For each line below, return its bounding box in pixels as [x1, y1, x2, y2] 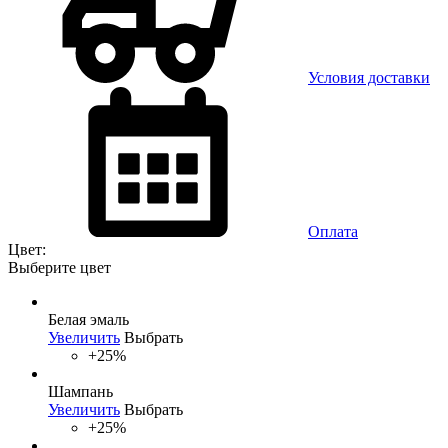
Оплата [308, 222, 358, 240]
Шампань [48, 382, 113, 400]
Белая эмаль [48, 310, 129, 328]
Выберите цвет [8, 258, 111, 276]
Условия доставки [308, 68, 430, 86]
